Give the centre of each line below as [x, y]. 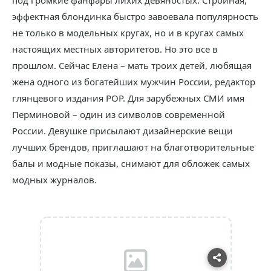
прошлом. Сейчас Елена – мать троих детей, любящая [132, 65]
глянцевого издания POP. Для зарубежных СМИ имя [128, 98]
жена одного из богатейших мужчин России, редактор [134, 82]
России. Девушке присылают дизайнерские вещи [122, 131]
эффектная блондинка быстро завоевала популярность [135, 16]
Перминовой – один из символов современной [119, 114]
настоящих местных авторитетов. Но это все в [115, 49]
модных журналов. [54, 180]
